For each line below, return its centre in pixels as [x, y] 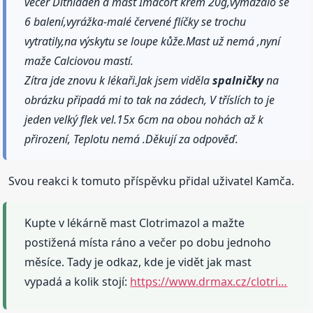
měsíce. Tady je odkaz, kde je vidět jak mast [138, 262]
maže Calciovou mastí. [79, 60]
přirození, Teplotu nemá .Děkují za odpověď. [132, 139]
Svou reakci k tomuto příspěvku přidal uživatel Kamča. [152, 181]
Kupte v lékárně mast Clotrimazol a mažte [135, 223]
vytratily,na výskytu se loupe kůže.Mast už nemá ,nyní [153, 41]
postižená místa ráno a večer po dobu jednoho [148, 242]
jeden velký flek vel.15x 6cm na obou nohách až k [144, 119]
